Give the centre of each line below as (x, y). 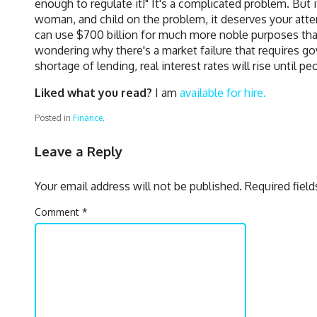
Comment (58, 212)
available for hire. (223, 92)
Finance (88, 117)
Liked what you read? (93, 92)
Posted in (53, 117)
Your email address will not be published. (138, 186)
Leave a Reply (79, 151)
